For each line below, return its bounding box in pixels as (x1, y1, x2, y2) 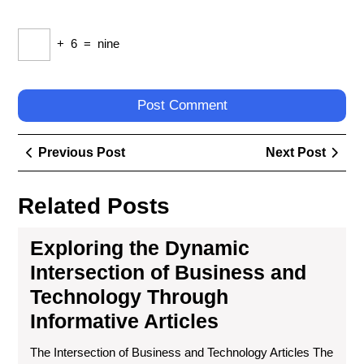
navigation (17, 158, 111, 181)
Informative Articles (30, 310, 219, 332)
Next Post (266, 145, 326, 159)
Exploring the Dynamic (30, 236, 249, 259)
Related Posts (18, 193, 170, 219)
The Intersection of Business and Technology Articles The (30, 345, 333, 359)
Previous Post (38, 145, 125, 159)
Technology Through (30, 285, 228, 308)
